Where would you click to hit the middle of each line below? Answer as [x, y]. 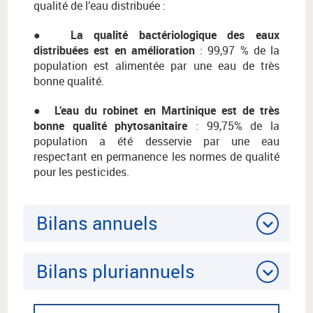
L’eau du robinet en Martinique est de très [161, 111]
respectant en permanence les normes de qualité [156, 157]
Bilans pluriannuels [116, 271]
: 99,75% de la [234, 126]
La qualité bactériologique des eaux [175, 35]
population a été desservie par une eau [156, 141]
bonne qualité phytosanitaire [111, 126]
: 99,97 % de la [237, 51]
